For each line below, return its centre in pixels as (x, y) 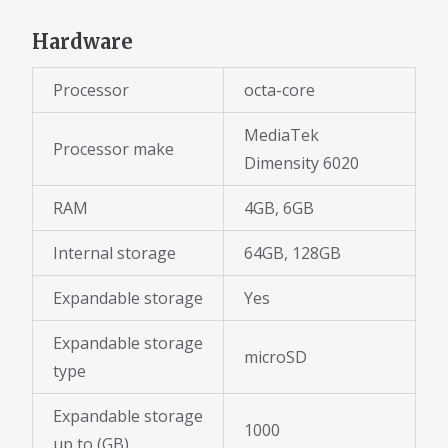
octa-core (279, 90)
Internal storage (114, 253)
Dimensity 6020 (301, 163)
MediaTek (281, 135)
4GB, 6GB (279, 208)
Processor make (113, 149)
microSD (275, 357)
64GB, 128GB (292, 253)
